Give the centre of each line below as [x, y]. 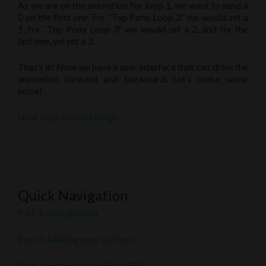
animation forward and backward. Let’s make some [133, 79]
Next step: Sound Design [68, 117]
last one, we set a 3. [56, 41]
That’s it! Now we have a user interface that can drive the [133, 67]
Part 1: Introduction [58, 213]
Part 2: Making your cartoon [75, 239]
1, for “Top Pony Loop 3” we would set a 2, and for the [133, 29]
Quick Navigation [73, 195]
